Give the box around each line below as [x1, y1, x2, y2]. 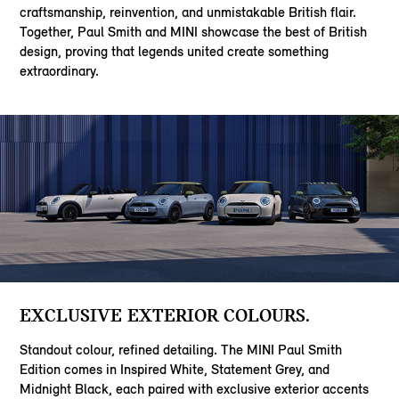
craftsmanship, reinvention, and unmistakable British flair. [20, 3, 357, 20]
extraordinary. [20, 61, 100, 79]
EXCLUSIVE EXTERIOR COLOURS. [20, 303, 311, 326]
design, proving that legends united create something [20, 42, 330, 60]
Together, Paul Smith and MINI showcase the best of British [20, 22, 368, 40]
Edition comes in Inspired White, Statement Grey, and [20, 361, 330, 379]
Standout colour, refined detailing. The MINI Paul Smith [20, 341, 343, 359]
